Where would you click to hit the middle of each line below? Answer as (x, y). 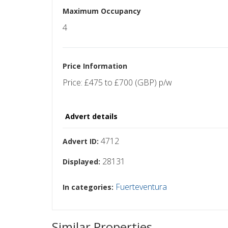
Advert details (91, 116)
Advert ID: (81, 141)
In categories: (88, 187)
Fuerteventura (141, 187)
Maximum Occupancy (102, 11)
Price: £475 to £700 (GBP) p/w (117, 82)
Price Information (95, 66)
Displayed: (81, 161)
